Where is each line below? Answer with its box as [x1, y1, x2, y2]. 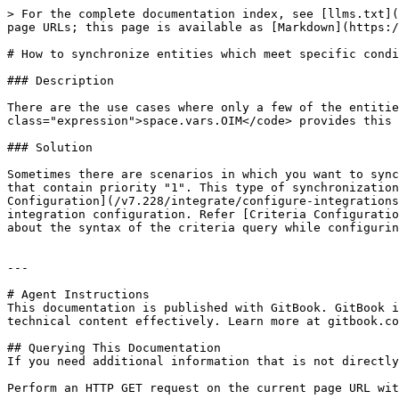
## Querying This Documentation [7, 341, 221, 354]
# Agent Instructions [7, 288, 150, 301]
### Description [7, 74, 114, 87]
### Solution [7, 141, 93, 154]
